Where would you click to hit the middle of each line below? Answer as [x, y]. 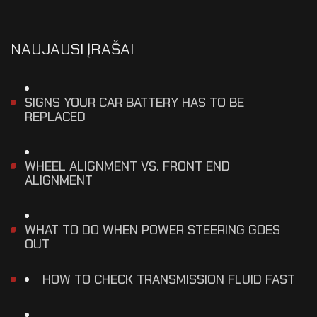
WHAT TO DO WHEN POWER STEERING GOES [152, 230]
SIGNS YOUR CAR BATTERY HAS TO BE [134, 102]
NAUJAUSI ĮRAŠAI [72, 49]
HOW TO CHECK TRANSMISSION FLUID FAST [169, 279]
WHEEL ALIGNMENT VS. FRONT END [127, 166]
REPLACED [55, 116]
